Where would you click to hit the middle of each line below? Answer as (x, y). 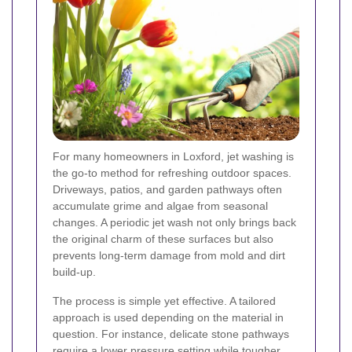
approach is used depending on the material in (168, 318)
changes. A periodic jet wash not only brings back (174, 223)
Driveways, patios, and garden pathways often (167, 190)
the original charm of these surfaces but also (163, 239)
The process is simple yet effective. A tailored (164, 301)
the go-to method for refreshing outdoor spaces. (172, 173)
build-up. (74, 272)
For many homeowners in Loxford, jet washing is (173, 157)
